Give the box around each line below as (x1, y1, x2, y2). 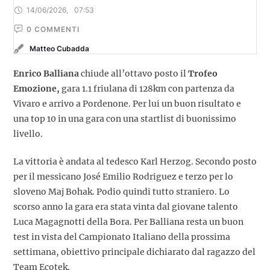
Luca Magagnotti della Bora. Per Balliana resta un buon (13, 216, 243, 227)
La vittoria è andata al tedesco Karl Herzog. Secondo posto (13, 155, 257, 167)
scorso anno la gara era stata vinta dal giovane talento (13, 201, 238, 212)
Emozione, (13, 83, 61, 94)
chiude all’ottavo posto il (79, 67, 188, 79)
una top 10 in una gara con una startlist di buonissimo (13, 113, 236, 124)
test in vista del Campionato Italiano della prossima (13, 231, 230, 242)
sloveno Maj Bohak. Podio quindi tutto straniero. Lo (13, 186, 230, 197)
